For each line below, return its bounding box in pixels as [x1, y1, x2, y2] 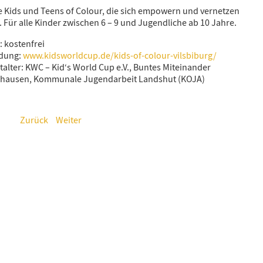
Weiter [56, 114, 82, 126]
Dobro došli [62, 175, 154, 200]
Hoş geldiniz [60, 222, 156, 247]
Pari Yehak [68, 128, 149, 153]
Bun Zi [83, 81, 133, 106]
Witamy [78, 34, 138, 59]
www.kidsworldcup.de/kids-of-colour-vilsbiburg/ [23, 50, 217, 62]
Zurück [20, 114, 48, 126]
